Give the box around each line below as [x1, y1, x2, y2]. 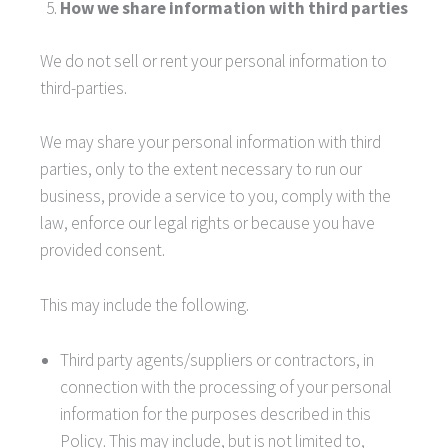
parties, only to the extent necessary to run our [40, 158, 362, 181]
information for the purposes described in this [60, 402, 371, 425]
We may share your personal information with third [40, 131, 381, 154]
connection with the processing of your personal [60, 375, 392, 398]
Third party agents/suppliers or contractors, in [60, 348, 374, 371]
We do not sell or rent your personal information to [40, 49, 387, 72]
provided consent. [40, 239, 165, 262]
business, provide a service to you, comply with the [40, 185, 391, 208]
